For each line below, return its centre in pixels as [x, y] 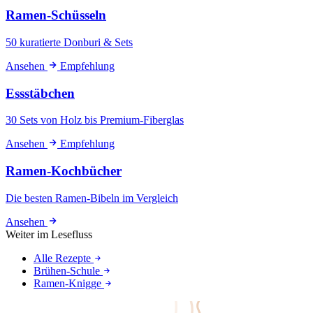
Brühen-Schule [68, 270]
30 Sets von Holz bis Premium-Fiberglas [95, 120]
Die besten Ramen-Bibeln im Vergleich [92, 198]
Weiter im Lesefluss [49, 234]
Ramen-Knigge [69, 283]
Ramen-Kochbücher [64, 171]
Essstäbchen [40, 93]
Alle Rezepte [64, 258]
